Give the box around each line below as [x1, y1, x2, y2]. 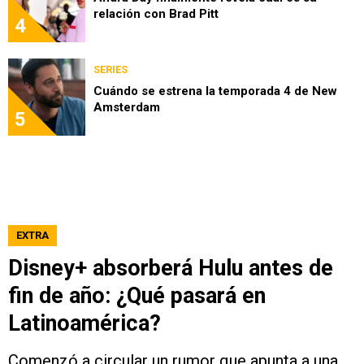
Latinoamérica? [8, 310, 161, 336]
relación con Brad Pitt [93, 6, 219, 21]
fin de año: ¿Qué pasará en [8, 282, 266, 309]
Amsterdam [93, 99, 160, 115]
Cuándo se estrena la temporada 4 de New [93, 83, 337, 98]
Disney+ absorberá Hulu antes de [8, 254, 333, 281]
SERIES [93, 63, 128, 76]
